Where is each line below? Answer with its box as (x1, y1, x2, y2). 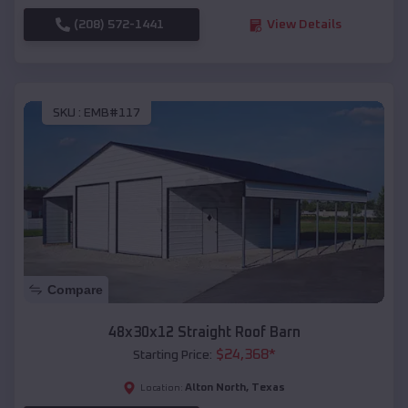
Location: (140, 383, 183, 393)
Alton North (185, 382, 246, 394)
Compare (47, 282, 103, 298)
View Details (266, 18, 342, 32)
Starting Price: (132, 349, 212, 362)
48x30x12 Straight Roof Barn (107, 325, 301, 341)
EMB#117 (84, 106, 140, 119)
